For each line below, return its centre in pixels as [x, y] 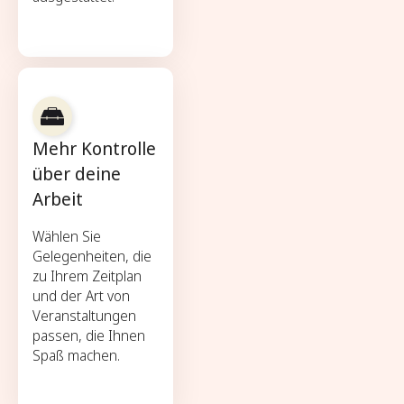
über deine [77, 173]
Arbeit [58, 198]
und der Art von [81, 295]
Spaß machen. [76, 355]
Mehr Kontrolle [94, 148]
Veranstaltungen [84, 315]
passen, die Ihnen [89, 335]
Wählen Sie [67, 236]
